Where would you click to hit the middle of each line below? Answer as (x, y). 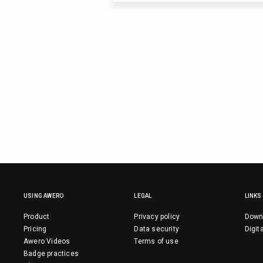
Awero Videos (47, 241)
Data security (156, 229)
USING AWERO (44, 196)
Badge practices (51, 254)
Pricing (35, 229)
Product (37, 217)
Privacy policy (157, 217)
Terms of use (156, 241)
